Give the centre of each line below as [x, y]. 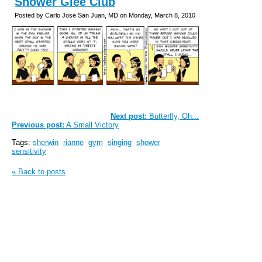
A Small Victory [92, 125]
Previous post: [38, 125]
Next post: [129, 116]
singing [120, 143]
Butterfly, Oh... [173, 116]
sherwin [46, 143]
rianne [73, 143]
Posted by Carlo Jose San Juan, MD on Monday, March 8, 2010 [105, 15]
